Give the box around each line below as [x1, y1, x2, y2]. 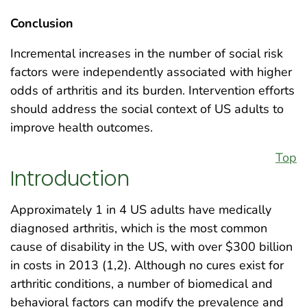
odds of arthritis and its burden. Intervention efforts [10, 82, 295, 99]
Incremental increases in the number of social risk [10, 45, 283, 62]
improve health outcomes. [10, 119, 153, 136]
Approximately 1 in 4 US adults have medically [10, 201, 271, 218]
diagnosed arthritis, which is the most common [10, 219, 267, 236]
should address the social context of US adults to [10, 100, 284, 117]
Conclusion [10, 14, 73, 32]
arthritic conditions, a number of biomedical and [10, 275, 273, 292]
